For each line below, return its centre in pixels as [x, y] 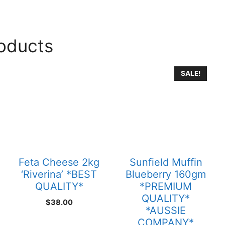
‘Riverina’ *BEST [59, 175]
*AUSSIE [166, 211]
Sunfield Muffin [166, 162]
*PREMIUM [166, 187]
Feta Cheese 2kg [59, 162]
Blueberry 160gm [166, 175]
